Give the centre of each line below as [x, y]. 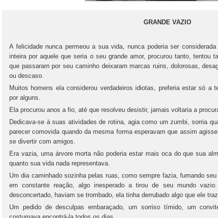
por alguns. [25, 98]
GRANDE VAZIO [167, 22]
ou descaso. [27, 76]
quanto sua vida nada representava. [60, 163]
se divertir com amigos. [42, 141]
